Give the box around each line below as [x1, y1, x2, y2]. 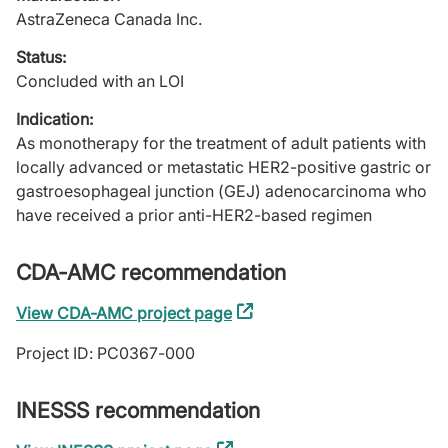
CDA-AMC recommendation [16, 259, 286, 285]
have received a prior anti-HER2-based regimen [16, 205, 372, 225]
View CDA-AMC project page [16, 303, 232, 323]
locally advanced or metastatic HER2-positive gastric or [16, 157, 431, 177]
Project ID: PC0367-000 [16, 343, 195, 363]
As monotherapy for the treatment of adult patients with [16, 133, 426, 153]
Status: [16, 47, 66, 67]
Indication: [16, 109, 93, 129]
